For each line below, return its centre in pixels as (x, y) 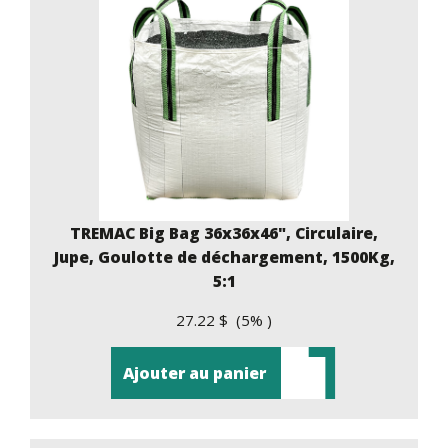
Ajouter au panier (194, 372)
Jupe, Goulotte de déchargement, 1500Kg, (224, 256)
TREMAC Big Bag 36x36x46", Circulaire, (224, 232)
